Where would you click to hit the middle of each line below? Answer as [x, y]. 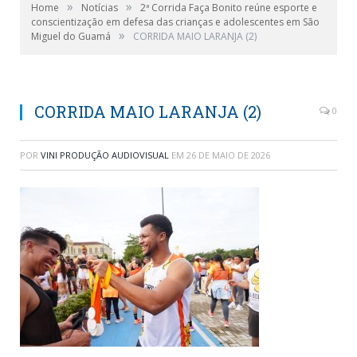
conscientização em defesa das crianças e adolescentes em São [175, 22]
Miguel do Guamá [71, 36]
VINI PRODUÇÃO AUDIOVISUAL [105, 155]
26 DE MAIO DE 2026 [228, 155]
